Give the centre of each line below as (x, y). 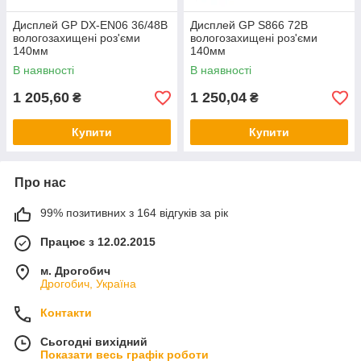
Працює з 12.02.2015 (98, 242)
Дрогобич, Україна (88, 284)
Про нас (40, 183)
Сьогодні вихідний (94, 342)
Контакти (66, 313)
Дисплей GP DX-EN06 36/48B (90, 25)
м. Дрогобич (75, 271)
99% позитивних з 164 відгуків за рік (134, 213)
